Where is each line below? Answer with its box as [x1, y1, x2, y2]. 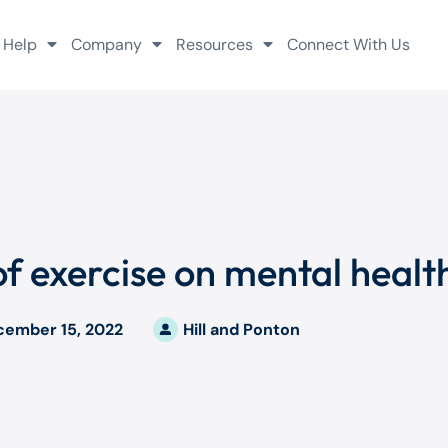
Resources [175, 34, 253, 55]
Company [70, 34, 142, 55]
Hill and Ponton [183, 318, 300, 340]
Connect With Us [286, 34, 410, 55]
